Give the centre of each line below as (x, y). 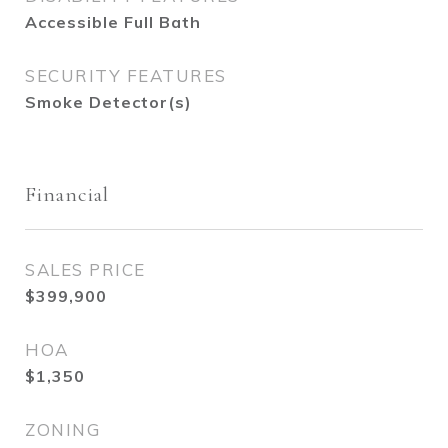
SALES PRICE (85, 269)
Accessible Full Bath (113, 22)
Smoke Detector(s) (108, 102)
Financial (67, 194)
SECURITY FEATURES (126, 75)
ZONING (62, 429)
